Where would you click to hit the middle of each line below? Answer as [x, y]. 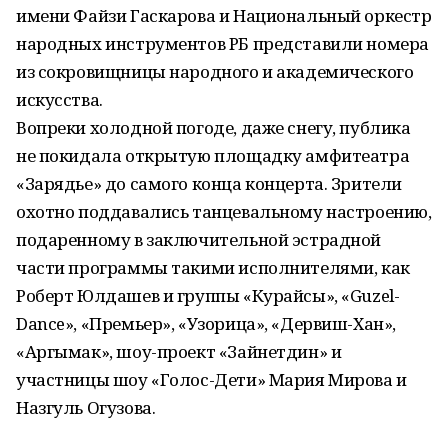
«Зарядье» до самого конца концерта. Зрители [209, 183]
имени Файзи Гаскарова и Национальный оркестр [224, 15]
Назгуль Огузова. [86, 407]
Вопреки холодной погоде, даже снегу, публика [213, 127]
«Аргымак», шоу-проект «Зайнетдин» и [179, 351]
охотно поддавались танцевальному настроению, [224, 211]
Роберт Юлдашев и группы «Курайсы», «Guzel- [208, 295]
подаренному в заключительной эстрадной [199, 239]
